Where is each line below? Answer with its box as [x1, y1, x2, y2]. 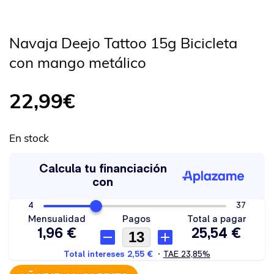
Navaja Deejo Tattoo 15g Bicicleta [9, 34, 237, 52]
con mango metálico [9, 53, 146, 72]
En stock [9, 131, 49, 144]
